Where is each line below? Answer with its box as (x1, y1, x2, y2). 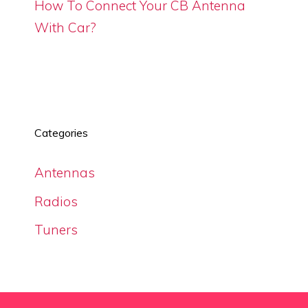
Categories (34, 126, 88, 140)
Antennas (34, 164, 95, 181)
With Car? (34, 19, 96, 36)
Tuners (34, 221, 78, 238)
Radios (34, 192, 78, 210)
